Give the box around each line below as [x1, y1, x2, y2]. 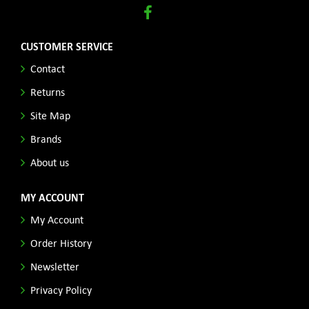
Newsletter [30, 259, 79, 272]
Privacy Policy [30, 283, 92, 296]
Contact [30, 61, 65, 74]
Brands [30, 132, 61, 145]
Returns [30, 85, 65, 98]
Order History [30, 236, 92, 249]
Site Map [30, 108, 70, 121]
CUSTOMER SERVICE [21, 38, 113, 54]
